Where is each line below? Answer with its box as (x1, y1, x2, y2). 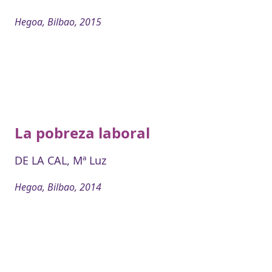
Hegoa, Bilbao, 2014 (15, 180, 101, 194)
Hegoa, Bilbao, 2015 (15, 15, 101, 29)
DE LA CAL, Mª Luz (15, 153, 106, 168)
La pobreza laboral (15, 123, 150, 143)
